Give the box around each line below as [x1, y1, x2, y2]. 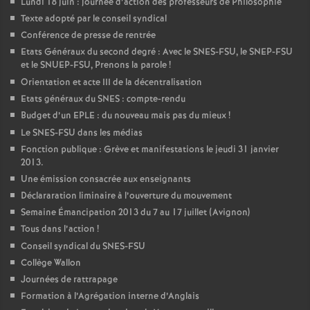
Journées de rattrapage [21, 273, 118, 287]
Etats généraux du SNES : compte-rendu [21, 93, 185, 107]
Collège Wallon [21, 257, 81, 271]
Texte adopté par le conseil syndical [21, 12, 167, 26]
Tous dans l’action [21, 223, 95, 237]
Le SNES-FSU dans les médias [21, 127, 143, 140]
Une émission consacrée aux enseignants [21, 173, 191, 187]
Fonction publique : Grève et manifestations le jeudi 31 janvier [21, 143, 279, 157]
